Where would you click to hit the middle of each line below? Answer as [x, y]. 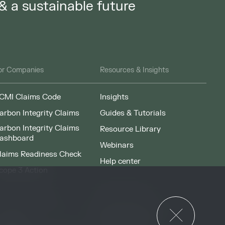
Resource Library [131, 129]
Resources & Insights [135, 70]
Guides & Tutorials [133, 113]
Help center [121, 161]
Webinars [117, 145]
